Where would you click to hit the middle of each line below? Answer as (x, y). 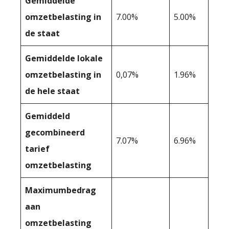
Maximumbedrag (61, 190)
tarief (37, 148)
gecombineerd (55, 132)
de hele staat (52, 91)
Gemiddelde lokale (64, 58)
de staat (42, 33)
